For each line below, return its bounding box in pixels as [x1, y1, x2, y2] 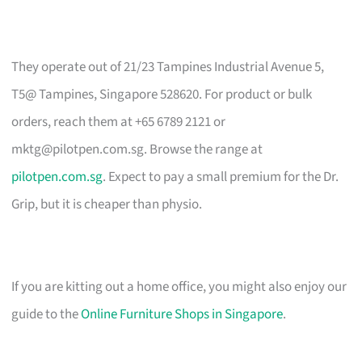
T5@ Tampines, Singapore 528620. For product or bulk [11, 84, 313, 104]
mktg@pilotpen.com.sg [11, 139, 145, 159]
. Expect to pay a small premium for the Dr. [103, 166, 339, 187]
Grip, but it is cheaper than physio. [11, 194, 203, 214]
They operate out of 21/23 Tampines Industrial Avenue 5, [11, 57, 325, 77]
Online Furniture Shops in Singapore [81, 304, 284, 324]
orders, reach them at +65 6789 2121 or [11, 112, 226, 132]
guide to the [11, 304, 82, 324]
